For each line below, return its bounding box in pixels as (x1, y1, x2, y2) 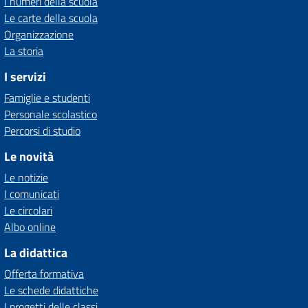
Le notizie (4, 169, 48, 186)
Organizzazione (4, 26, 74, 43)
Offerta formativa (4, 265, 84, 282)
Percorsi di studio (4, 122, 80, 139)
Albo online (4, 219, 56, 235)
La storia (4, 43, 43, 59)
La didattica (4, 243, 67, 262)
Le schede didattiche (4, 282, 98, 298)
